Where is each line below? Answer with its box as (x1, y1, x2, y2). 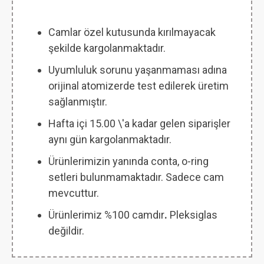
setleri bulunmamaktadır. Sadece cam (48, 171, 224, 183)
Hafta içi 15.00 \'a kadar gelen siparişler (48, 117, 230, 130)
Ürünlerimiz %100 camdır (48, 209, 164, 221)
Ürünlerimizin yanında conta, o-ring (48, 155, 209, 167)
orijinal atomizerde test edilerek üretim (48, 80, 229, 92)
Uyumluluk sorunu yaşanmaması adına (48, 64, 227, 76)
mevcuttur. (48, 187, 99, 199)
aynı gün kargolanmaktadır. (48, 133, 171, 146)
